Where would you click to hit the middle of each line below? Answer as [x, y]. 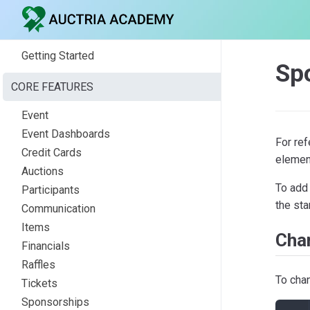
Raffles [38, 264]
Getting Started [58, 55]
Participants [51, 190]
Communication [58, 208]
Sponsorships [55, 302]
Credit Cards [52, 152]
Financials [46, 246]
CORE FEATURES [52, 86]
